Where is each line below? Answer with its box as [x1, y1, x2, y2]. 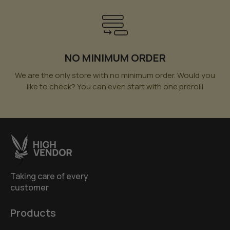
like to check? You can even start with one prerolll [27, 81, 203, 92]
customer [10, 181, 49, 193]
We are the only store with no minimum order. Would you [15, 69, 215, 81]
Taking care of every [10, 170, 88, 182]
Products [10, 205, 56, 220]
